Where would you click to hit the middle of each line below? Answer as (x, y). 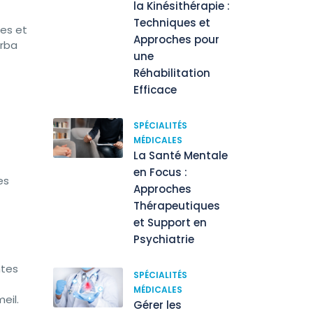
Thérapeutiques (177, 206)
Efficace (155, 90)
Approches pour (176, 39)
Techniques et (172, 23)
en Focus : (160, 172)
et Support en (170, 223)
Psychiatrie (164, 239)
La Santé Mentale (181, 155)
